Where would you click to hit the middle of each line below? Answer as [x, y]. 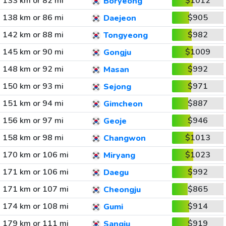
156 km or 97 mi [33, 121]
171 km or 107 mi [35, 189]
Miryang [119, 156]
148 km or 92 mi [33, 69]
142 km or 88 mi [33, 35]
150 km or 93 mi [33, 86]
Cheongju [122, 190]
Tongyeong [125, 36]
